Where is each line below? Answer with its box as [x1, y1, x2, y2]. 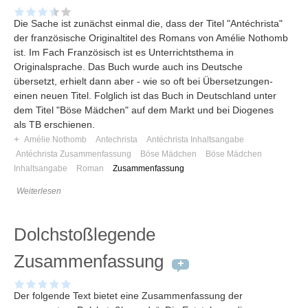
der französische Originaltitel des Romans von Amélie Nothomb [14, 32, 288, 44]
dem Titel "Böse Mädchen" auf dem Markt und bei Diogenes [14, 104, 274, 116]
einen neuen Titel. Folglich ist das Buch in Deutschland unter [14, 90, 276, 102]
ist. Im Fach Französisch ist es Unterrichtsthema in [14, 47, 234, 58]
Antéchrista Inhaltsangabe [146, 135, 244, 145]
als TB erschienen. [14, 119, 95, 131]
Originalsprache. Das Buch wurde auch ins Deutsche [14, 61, 243, 73]
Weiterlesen [16, 186, 61, 197]
